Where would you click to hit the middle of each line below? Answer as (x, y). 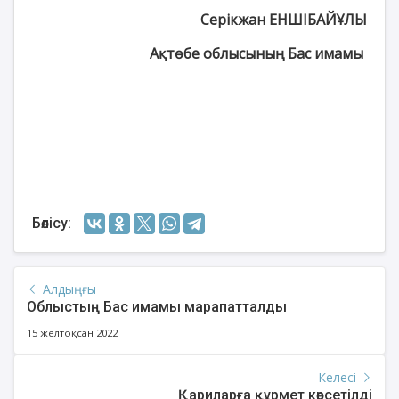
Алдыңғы (68, 289)
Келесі (339, 377)
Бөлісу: (52, 224)
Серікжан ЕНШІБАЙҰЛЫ (284, 19)
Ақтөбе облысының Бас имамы (258, 53)
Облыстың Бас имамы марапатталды (157, 306)
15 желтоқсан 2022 (72, 332)
